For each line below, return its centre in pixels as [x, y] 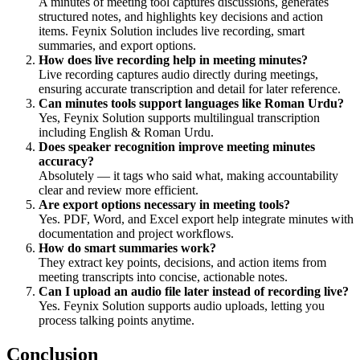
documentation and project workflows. [136, 234]
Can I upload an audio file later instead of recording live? [194, 292]
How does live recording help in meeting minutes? [173, 60]
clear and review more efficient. [119, 190]
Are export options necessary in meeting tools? [164, 205]
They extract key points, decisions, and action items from [182, 263]
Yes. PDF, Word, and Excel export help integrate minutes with [196, 219]
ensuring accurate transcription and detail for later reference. [190, 89]
